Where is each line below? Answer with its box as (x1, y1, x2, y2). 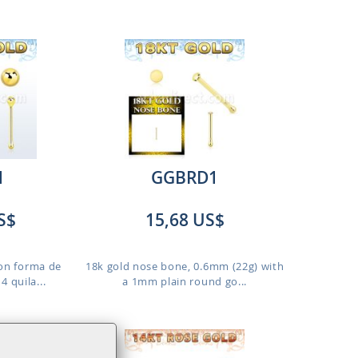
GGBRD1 (151, 166, 219, 189)
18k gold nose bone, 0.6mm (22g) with (85, 259, 284, 273)
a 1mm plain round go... (122, 274, 247, 288)
